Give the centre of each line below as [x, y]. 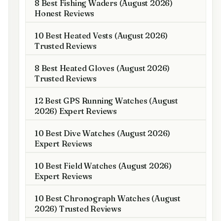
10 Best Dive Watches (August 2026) [103, 133]
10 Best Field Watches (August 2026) [103, 166]
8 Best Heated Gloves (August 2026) [102, 68]
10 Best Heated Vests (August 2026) [101, 36]
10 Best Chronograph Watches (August [108, 198]
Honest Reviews [65, 13]
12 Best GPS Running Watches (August [106, 101]
